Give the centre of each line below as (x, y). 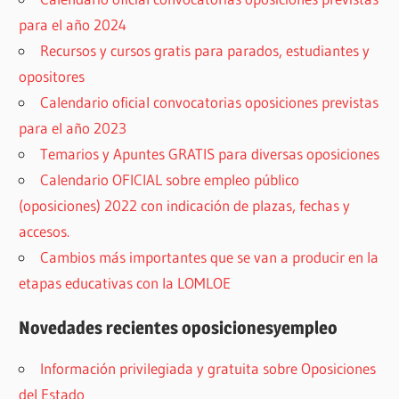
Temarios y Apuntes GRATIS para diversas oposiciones (210, 154)
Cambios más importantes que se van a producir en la (210, 257)
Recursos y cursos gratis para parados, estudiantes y (205, 51)
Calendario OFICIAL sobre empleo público (170, 180)
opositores (52, 77)
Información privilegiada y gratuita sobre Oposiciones (208, 368)
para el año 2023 (73, 128)
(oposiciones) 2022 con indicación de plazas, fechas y (185, 206)
